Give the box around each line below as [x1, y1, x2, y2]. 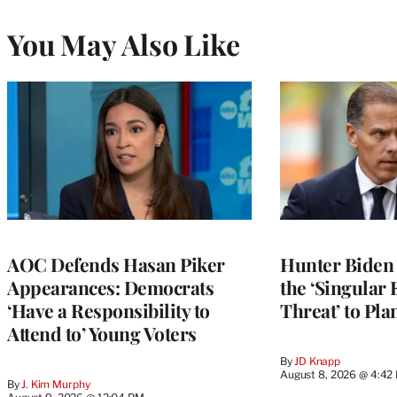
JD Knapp [294, 354, 341, 368]
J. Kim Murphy [21, 377, 90, 391]
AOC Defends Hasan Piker [7, 251, 225, 276]
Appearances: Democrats [7, 274, 214, 300]
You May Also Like [7, 24, 240, 63]
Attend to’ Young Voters [7, 320, 197, 346]
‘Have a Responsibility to [7, 297, 210, 323]
